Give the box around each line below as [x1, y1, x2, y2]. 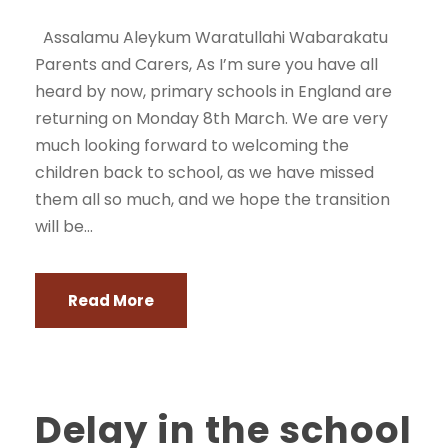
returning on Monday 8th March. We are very [35, 107, 388, 130]
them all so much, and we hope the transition [35, 188, 390, 211]
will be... [35, 215, 93, 238]
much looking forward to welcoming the [35, 134, 349, 157]
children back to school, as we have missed [35, 161, 374, 184]
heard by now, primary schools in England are [35, 80, 392, 103]
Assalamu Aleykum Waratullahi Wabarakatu [35, 26, 388, 49]
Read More [68, 290, 154, 311]
